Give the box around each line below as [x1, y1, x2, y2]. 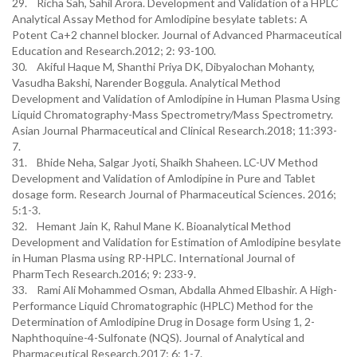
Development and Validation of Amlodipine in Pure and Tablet [12, 171, 316, 185]
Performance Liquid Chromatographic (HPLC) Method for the [12, 299, 313, 312]
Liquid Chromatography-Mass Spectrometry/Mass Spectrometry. [12, 108, 333, 121]
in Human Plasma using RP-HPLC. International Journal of [12, 251, 295, 265]
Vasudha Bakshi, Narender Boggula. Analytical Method [12, 76, 280, 89]
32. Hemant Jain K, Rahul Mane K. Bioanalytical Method [12, 219, 291, 233]
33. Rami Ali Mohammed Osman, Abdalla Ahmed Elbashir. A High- [12, 283, 337, 296]
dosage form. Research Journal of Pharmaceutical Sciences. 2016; [12, 187, 336, 201]
